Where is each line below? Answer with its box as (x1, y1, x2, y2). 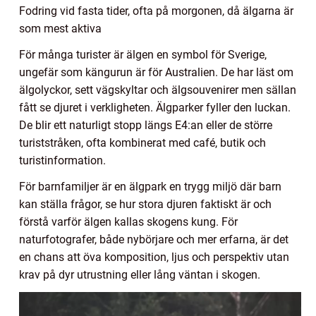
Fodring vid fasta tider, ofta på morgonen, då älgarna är (19, 4, 293, 18)
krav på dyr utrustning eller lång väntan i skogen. (19, 267, 260, 281)
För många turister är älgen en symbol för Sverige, (19, 47, 267, 61)
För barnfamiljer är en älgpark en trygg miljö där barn (19, 179, 281, 193)
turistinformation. (19, 153, 106, 167)
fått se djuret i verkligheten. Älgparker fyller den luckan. (19, 100, 291, 114)
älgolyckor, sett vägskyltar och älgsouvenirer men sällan (19, 83, 296, 97)
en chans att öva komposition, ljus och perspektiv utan (19, 250, 289, 264)
